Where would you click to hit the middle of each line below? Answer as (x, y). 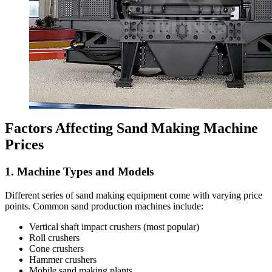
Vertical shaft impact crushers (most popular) (114, 227)
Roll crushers (54, 238)
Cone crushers (56, 249)
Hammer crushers (63, 260)
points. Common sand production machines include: (104, 206)
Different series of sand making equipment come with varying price (134, 195)
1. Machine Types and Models (79, 172)
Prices (24, 145)
